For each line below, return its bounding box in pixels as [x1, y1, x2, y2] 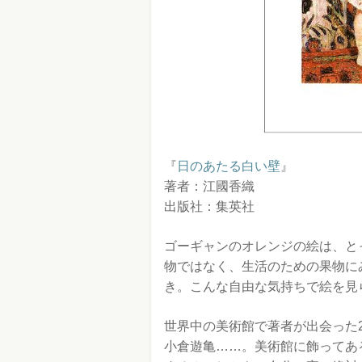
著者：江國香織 [164, 179, 255, 193]
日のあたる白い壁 [177, 159, 280, 173]
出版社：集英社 [164, 200, 255, 213]
